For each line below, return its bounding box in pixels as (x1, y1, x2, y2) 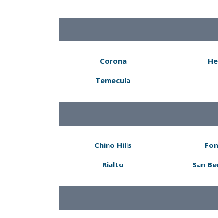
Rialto (102, 160, 124, 169)
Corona (99, 56, 127, 66)
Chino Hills (94, 140, 132, 150)
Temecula (95, 75, 130, 85)
